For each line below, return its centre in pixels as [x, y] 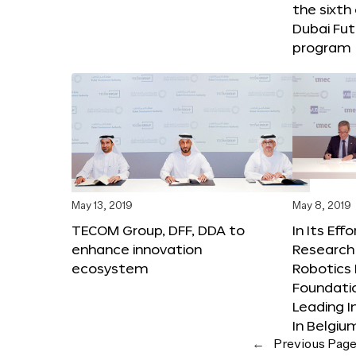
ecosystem [110, 268]
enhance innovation [137, 249]
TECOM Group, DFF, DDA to [158, 230]
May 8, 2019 [322, 206]
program [321, 47]
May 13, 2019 [102, 206]
